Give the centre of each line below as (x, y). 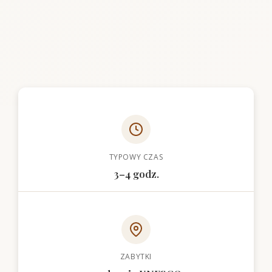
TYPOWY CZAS (136, 157)
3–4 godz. (136, 174)
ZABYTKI (136, 257)
